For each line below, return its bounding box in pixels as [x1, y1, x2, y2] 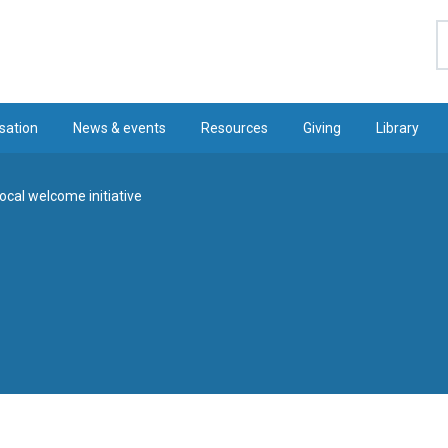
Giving [303, 120, 342, 136]
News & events [72, 120, 166, 136]
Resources [201, 120, 269, 136]
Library [376, 120, 420, 136]
